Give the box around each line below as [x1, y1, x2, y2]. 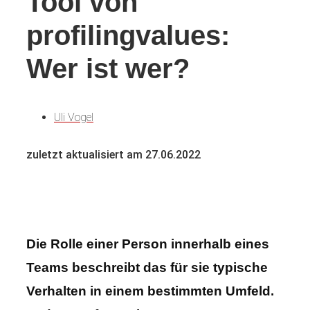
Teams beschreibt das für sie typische [26, 260, 268, 275]
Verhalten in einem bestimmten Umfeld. [26, 284, 274, 299]
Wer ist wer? [26, 53, 190, 84]
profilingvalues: [26, 20, 230, 51]
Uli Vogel [54, 111, 93, 125]
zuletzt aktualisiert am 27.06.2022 [26, 148, 201, 162]
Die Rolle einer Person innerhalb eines [26, 237, 269, 252]
